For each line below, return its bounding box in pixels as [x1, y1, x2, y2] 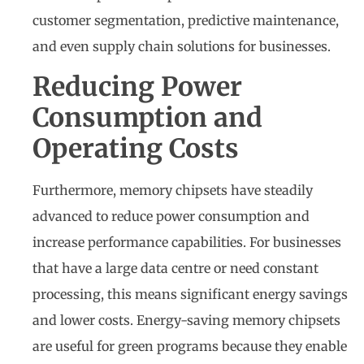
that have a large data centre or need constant [32, 259, 318, 276]
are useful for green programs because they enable [32, 337, 347, 354]
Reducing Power [32, 70, 242, 103]
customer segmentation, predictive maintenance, [32, 12, 339, 29]
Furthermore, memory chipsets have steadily [32, 181, 313, 198]
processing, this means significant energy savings [32, 285, 348, 302]
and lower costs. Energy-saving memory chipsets [32, 311, 340, 328]
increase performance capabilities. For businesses [32, 233, 341, 250]
